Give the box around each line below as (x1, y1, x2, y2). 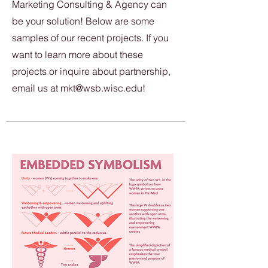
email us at (12, 82, 60, 94)
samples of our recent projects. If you (12, 32, 169, 44)
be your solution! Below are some (12, 15, 154, 27)
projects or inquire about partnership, (12, 65, 170, 77)
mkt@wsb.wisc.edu (60, 82, 142, 94)
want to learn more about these (12, 48, 143, 60)
